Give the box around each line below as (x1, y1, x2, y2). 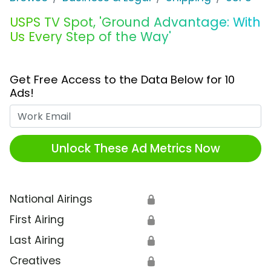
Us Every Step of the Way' (10, 28, 171, 46)
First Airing (10, 212, 64, 227)
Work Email (135, 105, 192, 120)
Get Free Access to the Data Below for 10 (10, 72, 235, 88)
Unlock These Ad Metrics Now (51, 140, 220, 157)
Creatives (10, 253, 61, 269)
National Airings (10, 192, 93, 207)
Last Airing (10, 233, 64, 248)
